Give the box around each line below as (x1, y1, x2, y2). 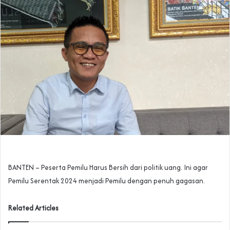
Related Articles (8, 203, 59, 214)
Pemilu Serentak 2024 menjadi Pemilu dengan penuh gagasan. (8, 176, 205, 186)
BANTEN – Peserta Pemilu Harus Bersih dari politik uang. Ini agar (8, 162, 208, 173)
